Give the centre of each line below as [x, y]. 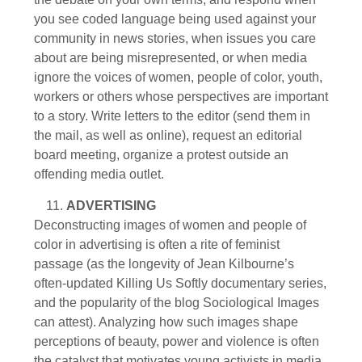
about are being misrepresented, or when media [170, 58]
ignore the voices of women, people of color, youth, [178, 78]
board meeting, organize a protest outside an [161, 155]
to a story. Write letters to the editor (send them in [172, 116]
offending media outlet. [99, 175]
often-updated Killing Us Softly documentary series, [180, 283]
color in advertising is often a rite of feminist [157, 244]
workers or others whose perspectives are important [181, 97]
